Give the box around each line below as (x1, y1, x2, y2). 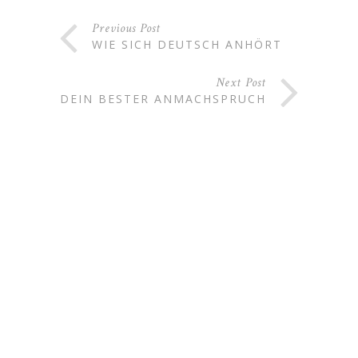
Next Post (216, 74, 266, 92)
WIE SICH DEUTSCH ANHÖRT (92, 37, 282, 53)
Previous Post (92, 20, 161, 38)
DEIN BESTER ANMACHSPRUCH (60, 91, 266, 107)
